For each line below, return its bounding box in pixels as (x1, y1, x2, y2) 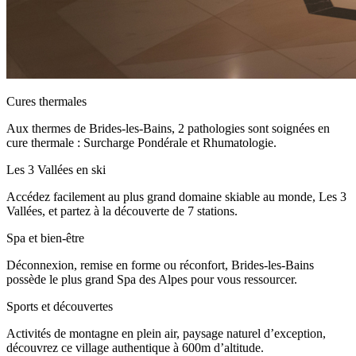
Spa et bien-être (6, 231, 84, 246)
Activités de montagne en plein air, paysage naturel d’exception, (6, 327, 326, 341)
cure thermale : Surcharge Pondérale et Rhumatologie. (6, 136, 277, 150)
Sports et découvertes (6, 300, 113, 314)
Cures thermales (6, 95, 87, 109)
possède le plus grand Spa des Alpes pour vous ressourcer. (6, 273, 297, 287)
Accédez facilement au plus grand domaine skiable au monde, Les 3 (6, 190, 346, 204)
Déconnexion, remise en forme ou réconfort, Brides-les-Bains (6, 258, 314, 273)
